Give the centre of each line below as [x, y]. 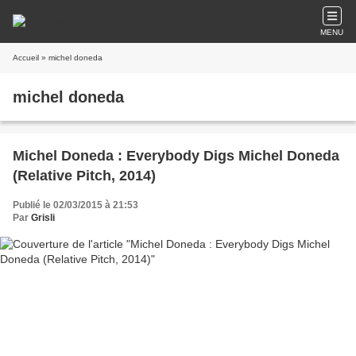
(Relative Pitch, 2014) [84, 176]
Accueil [26, 58]
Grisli [43, 218]
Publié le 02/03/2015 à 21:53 [75, 205]
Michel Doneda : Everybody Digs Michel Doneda [176, 156]
